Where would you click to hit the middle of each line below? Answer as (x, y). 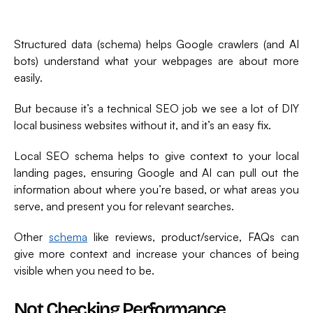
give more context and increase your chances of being (156, 254)
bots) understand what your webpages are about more (156, 61)
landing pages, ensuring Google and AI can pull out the (156, 173)
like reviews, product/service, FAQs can (193, 237)
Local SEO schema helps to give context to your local (156, 156)
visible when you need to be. (84, 271)
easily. (28, 78)
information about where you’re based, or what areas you (156, 190)
